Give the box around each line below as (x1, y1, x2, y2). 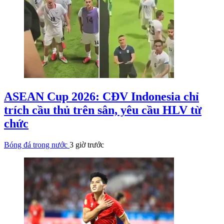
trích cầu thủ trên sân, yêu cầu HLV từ (4, 103, 201, 116)
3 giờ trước (69, 140, 104, 149)
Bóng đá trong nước (4, 140, 69, 149)
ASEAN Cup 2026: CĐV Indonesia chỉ (4, 89, 199, 103)
